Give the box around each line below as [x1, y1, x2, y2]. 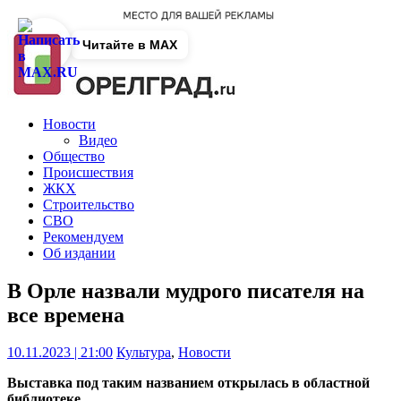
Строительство [43, 196, 134, 212]
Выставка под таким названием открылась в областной [7, 375, 370, 391]
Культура [116, 345, 171, 361]
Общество [43, 148, 105, 164]
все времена [7, 303, 124, 327]
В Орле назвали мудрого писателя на [7, 278, 364, 303]
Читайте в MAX [82, 38, 177, 52]
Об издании [43, 244, 115, 260]
